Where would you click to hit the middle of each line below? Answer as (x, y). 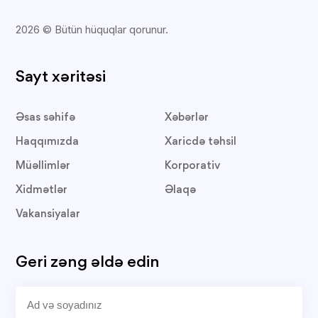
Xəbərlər (186, 118)
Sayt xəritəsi (61, 77)
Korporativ (192, 166)
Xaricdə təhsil (200, 142)
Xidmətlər (42, 190)
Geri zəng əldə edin (88, 263)
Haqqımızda (48, 142)
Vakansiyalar (48, 214)
